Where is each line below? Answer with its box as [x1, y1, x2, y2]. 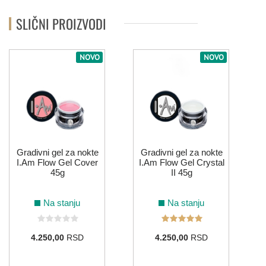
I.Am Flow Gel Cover [17, 157, 98, 168]
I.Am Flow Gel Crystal [138, 157, 224, 168]
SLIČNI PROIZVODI [16, 13, 106, 33]
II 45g [170, 167, 192, 178]
